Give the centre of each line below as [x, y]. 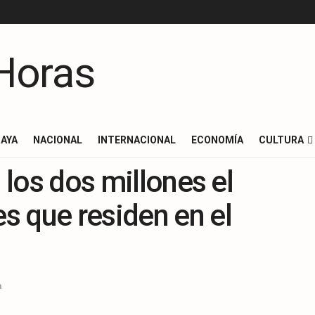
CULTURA [281, 140]
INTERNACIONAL [137, 140]
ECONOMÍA [217, 140]
